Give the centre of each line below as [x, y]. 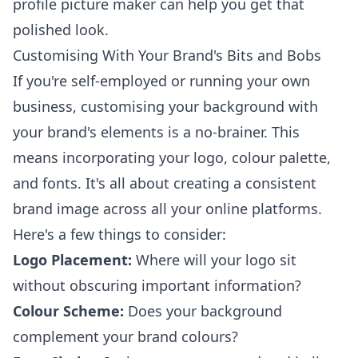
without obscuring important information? [157, 285]
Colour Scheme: [68, 311]
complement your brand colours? [125, 336]
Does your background [203, 311]
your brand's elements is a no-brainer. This [156, 132]
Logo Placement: [72, 260]
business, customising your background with [165, 106]
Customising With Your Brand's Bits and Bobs [167, 55]
